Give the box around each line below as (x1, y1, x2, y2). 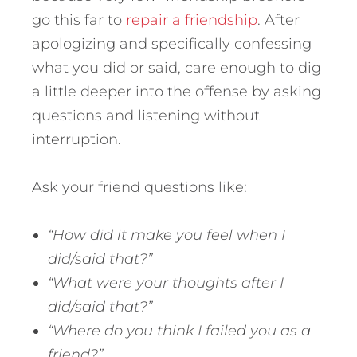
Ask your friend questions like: (32, 178, 247, 197)
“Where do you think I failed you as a (48, 322, 311, 340)
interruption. (32, 131, 121, 149)
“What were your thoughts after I (48, 274, 284, 292)
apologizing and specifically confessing (32, 35, 312, 53)
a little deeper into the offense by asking (32, 83, 321, 101)
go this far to (32, 11, 126, 29)
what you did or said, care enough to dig (32, 59, 321, 77)
